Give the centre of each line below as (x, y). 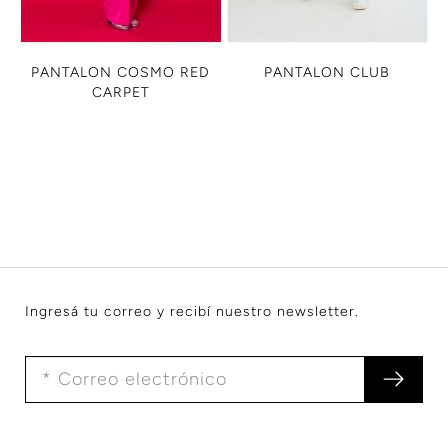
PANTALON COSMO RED (121, 73)
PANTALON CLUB (327, 73)
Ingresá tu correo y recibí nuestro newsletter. (192, 311)
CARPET (120, 93)
